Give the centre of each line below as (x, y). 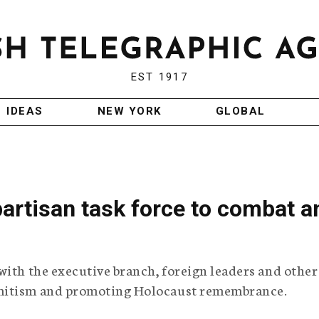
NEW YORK (129, 111)
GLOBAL (240, 111)
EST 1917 (159, 77)
